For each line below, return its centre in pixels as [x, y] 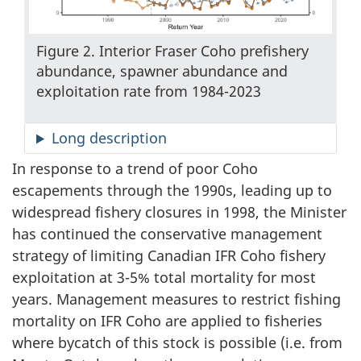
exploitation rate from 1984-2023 [149, 91]
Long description [110, 138]
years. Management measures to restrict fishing [176, 299]
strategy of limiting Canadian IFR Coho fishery [169, 255]
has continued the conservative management [167, 233]
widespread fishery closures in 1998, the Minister [179, 212]
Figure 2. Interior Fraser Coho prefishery [172, 50]
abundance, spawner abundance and [162, 71]
